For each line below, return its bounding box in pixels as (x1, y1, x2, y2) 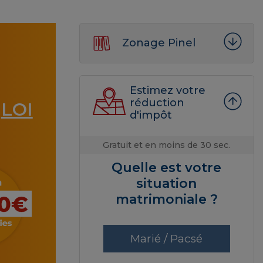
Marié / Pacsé (130, 231, 203, 245)
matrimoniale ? (115, 191, 218, 207)
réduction (129, 96, 184, 109)
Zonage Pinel (122, 36, 195, 49)
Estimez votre (129, 83, 205, 97)
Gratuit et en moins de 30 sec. (103, 139, 230, 150)
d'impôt (129, 108, 172, 122)
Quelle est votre (112, 159, 221, 176)
